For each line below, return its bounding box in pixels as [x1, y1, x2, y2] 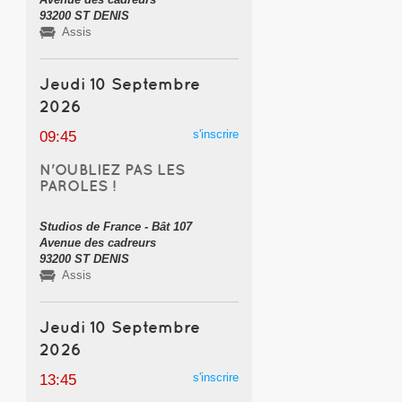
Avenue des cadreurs [39, 235, 156, 249]
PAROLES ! [39, 176, 116, 195]
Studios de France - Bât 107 [39, 219, 192, 233]
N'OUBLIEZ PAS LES [39, 160, 185, 179]
